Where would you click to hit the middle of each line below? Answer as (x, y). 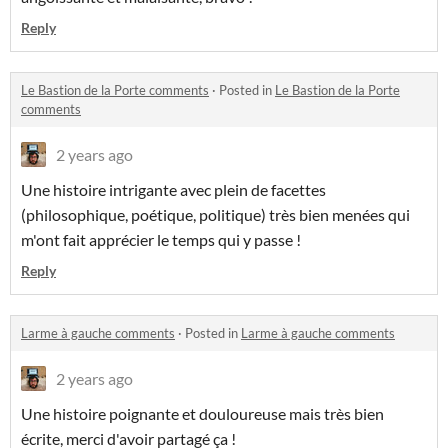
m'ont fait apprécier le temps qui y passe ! (161, 240)
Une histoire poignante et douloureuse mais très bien (202, 414)
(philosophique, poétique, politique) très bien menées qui (215, 215)
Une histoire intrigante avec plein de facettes (173, 190)
